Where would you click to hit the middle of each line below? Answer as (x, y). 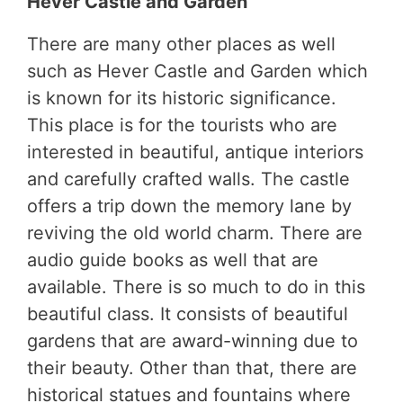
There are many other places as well (181, 45)
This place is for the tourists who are (182, 125)
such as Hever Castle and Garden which (197, 72)
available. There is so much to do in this (196, 287)
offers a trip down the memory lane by (189, 206)
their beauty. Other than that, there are (192, 368)
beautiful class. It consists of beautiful (188, 314)
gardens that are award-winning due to (193, 341)
